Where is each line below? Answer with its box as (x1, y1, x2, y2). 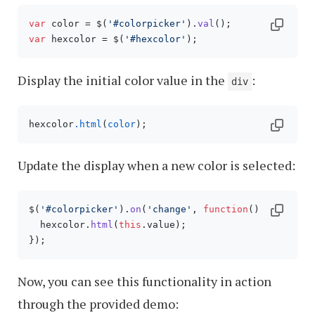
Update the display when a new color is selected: (18, 157, 295, 174)
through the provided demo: (18, 295, 179, 313)
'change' (147, 204, 192, 215)
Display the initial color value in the (18, 72, 228, 89)
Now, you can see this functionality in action (18, 273, 271, 290)
